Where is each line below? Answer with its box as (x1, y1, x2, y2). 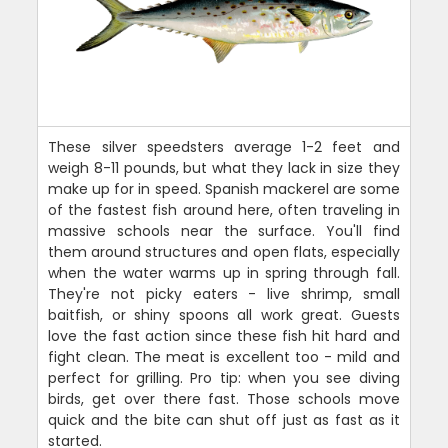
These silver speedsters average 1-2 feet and (48, 136, 400, 157)
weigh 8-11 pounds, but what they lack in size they (48, 157, 400, 178)
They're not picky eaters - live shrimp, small (48, 283, 400, 304)
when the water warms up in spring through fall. (48, 262, 400, 283)
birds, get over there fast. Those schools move (48, 388, 400, 409)
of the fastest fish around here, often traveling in (48, 199, 400, 220)
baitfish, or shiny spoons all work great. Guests (48, 304, 400, 325)
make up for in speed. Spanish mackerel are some (48, 178, 400, 199)
